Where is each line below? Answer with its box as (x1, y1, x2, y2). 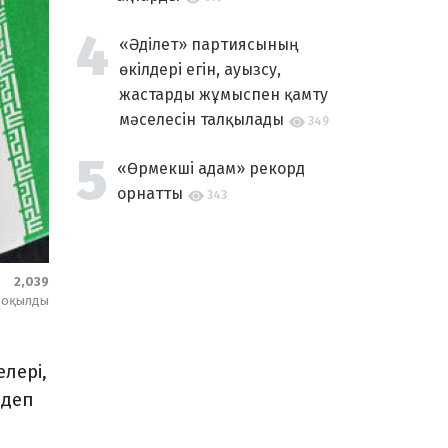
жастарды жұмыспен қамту (119, 85, 328, 104)
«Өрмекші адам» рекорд (117, 159, 305, 178)
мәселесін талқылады (119, 110, 284, 129)
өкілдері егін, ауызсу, (119, 60, 281, 79)
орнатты (117, 184, 183, 203)
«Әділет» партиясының (119, 35, 298, 54)
